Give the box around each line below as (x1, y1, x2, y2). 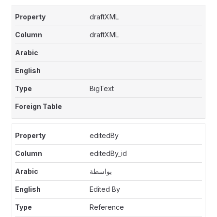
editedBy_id (90, 149, 127, 157)
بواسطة (90, 167, 112, 175)
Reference (90, 203, 124, 211)
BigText (90, 84, 114, 93)
